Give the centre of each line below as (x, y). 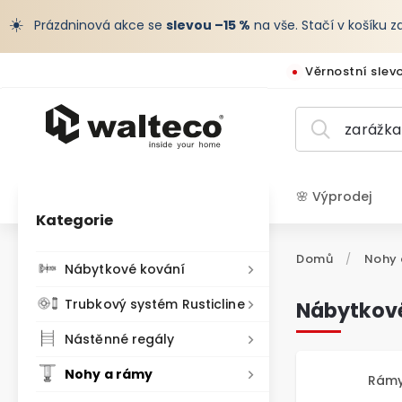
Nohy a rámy (109, 374)
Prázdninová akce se (98, 25)
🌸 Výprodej (334, 197)
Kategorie (74, 220)
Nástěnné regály (120, 339)
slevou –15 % (208, 25)
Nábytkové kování (125, 269)
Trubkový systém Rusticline (155, 304)
